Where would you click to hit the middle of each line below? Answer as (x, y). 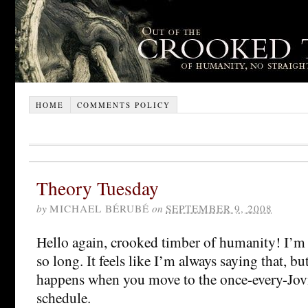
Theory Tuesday (98, 188)
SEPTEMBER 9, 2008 (219, 208)
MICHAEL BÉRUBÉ (99, 208)
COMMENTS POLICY (123, 104)
